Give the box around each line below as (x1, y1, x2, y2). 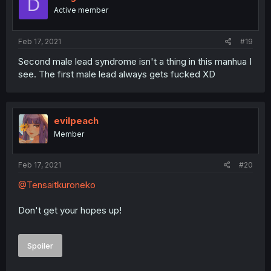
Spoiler (27, 240, 53, 250)
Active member (54, 5, 108, 15)
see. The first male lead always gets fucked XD (18, 68, 215, 80)
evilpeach (54, 114, 99, 126)
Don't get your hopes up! (18, 204, 122, 217)
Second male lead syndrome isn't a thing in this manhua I (18, 55, 252, 67)
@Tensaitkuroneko (18, 179, 96, 191)
